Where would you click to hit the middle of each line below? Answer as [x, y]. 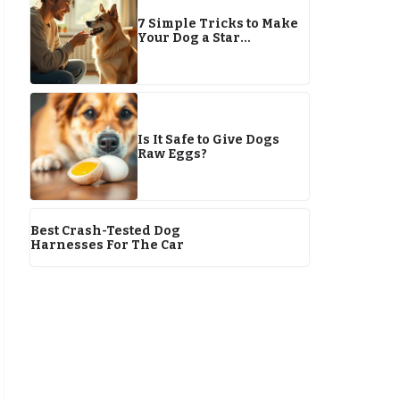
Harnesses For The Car [107, 245]
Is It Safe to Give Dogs [208, 140]
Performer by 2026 [200, 52]
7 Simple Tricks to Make [218, 24]
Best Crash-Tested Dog [106, 231]
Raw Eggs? [172, 154]
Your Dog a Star [189, 38]
